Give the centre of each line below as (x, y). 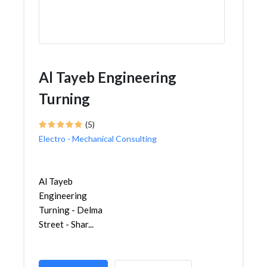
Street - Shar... (66, 224)
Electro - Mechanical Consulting (98, 139)
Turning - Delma (71, 210)
